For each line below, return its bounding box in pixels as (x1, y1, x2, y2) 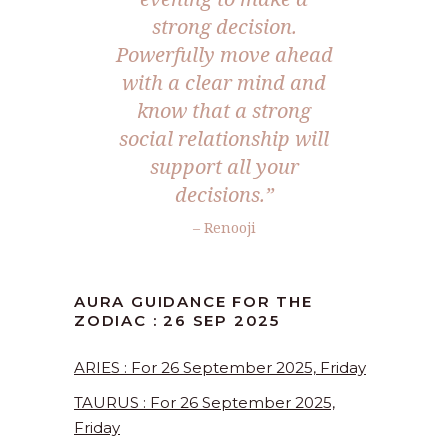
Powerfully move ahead (115, 41, 333, 69)
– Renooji (192, 218, 256, 238)
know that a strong (137, 97, 311, 125)
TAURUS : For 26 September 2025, (74, 393, 335, 413)
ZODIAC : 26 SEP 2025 (74, 311, 281, 331)
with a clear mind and (122, 69, 326, 97)
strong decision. (151, 13, 297, 41)
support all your (149, 153, 299, 181)
